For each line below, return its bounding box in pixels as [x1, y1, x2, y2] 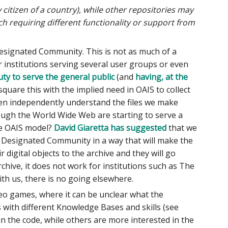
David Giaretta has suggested [54, 122, 167, 133]
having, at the [135, 71, 188, 82]
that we [166, 122, 197, 133]
